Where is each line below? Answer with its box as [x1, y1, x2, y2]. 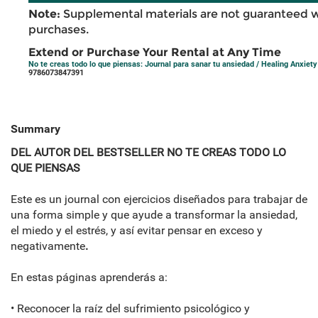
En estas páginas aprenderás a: [11, 270, 168, 285]
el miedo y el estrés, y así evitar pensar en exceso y [11, 224, 263, 238]
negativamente [11, 239, 85, 253]
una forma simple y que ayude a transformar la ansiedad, [11, 208, 297, 222]
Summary [11, 122, 60, 136]
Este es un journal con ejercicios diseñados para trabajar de [11, 192, 307, 207]
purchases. [28, 23, 89, 37]
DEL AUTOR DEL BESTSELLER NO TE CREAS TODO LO [11, 146, 286, 160]
